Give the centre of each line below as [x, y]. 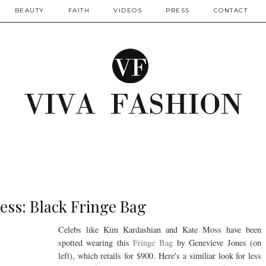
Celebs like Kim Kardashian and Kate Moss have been [160, 230]
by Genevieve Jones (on [219, 243]
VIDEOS [128, 10]
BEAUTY [29, 10]
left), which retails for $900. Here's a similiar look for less [160, 256]
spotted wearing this [96, 243]
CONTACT [230, 10]
